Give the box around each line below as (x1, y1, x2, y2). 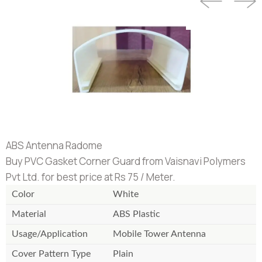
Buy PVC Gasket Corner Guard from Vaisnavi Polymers (6, 154, 246, 168)
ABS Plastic (113, 209, 160, 219)
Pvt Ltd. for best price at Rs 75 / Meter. (6, 170, 175, 184)
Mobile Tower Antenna (113, 229, 206, 239)
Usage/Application (12, 229, 88, 239)
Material (12, 209, 46, 219)
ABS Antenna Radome (6, 139, 102, 152)
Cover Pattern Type (12, 249, 91, 258)
